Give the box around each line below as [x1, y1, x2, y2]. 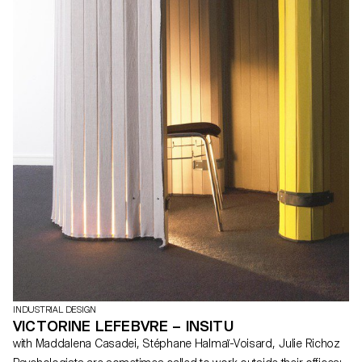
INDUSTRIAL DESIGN [13, 304, 97, 315]
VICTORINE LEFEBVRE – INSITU [13, 317, 234, 335]
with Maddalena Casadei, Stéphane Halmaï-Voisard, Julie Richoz [279, 336, 340, 350]
